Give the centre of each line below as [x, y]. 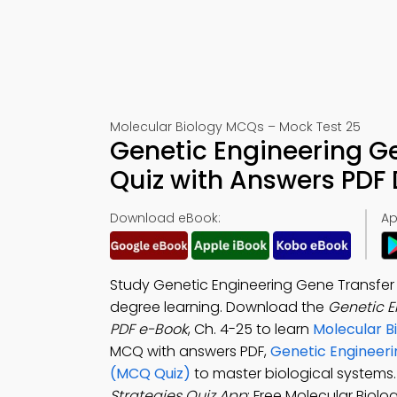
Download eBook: [165, 218]
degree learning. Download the [219, 307]
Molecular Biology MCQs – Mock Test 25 [235, 127]
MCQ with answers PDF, [190, 351]
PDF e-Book [149, 329]
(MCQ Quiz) [150, 374]
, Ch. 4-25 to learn [250, 329]
